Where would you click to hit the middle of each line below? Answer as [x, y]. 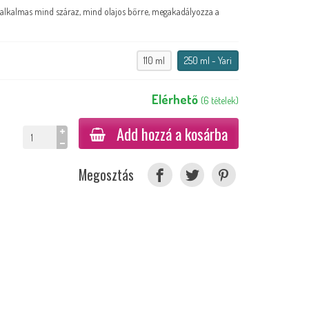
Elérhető [175, 99]
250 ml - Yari [208, 61]
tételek [223, 101]
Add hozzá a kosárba [172, 134]
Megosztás [107, 175]
